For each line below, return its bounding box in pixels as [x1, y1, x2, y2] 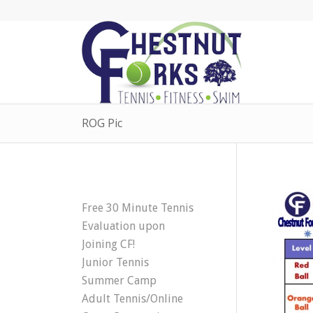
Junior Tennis [82, 256, 150, 269]
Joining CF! [82, 238, 136, 251]
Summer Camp [82, 274, 157, 287]
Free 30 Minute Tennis [82, 201, 194, 214]
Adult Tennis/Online [82, 292, 184, 305]
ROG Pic [82, 115, 123, 131]
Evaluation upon [82, 219, 166, 233]
